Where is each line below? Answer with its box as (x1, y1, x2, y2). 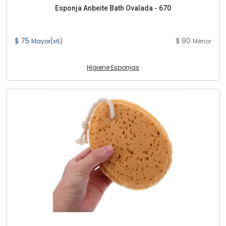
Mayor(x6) (31, 37, 63, 45)
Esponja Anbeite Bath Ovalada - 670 (55, 4, 171, 12)
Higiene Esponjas (87, 63, 139, 72)
